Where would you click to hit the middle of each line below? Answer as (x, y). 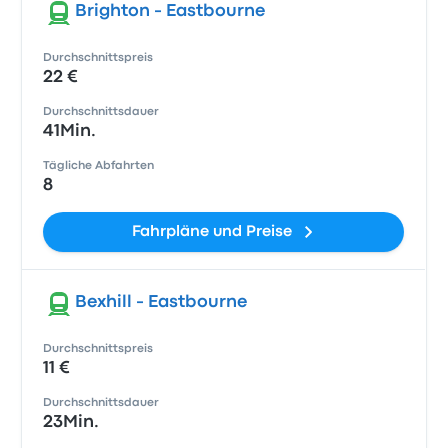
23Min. (71, 422)
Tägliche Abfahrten (99, 166)
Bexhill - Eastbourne (161, 302)
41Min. (70, 131)
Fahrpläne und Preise (211, 232)
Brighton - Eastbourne (170, 11)
